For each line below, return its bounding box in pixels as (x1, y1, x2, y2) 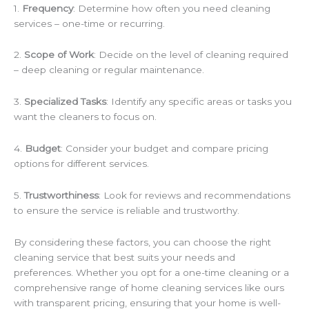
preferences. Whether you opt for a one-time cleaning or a (14, 267, 289, 279)
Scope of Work (24, 49, 94, 61)
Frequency (22, 2, 73, 14)
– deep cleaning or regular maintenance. (14, 64, 204, 76)
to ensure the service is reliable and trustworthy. (14, 205, 239, 217)
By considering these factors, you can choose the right (14, 237, 271, 248)
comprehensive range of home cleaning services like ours (14, 282, 284, 294)
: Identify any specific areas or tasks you (106, 96, 292, 108)
